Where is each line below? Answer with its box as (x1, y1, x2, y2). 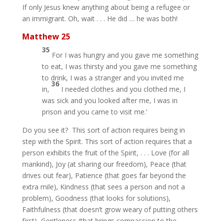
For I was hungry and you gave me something (51, 50, 198, 60)
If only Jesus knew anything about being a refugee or (22, 2, 190, 12)
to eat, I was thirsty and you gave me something (41, 62, 197, 71)
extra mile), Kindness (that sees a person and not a (22, 182, 185, 191)
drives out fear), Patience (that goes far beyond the (22, 171, 186, 180)
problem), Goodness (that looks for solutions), (22, 193, 171, 203)
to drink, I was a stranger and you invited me (41, 73, 184, 82)
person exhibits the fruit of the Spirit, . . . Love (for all (22, 148, 189, 157)
